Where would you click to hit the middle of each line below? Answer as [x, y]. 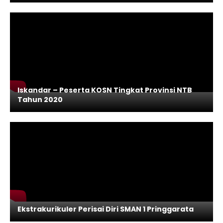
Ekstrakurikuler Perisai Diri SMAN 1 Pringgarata [106, 209]
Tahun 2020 [40, 100]
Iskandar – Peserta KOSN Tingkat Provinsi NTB [105, 90]
